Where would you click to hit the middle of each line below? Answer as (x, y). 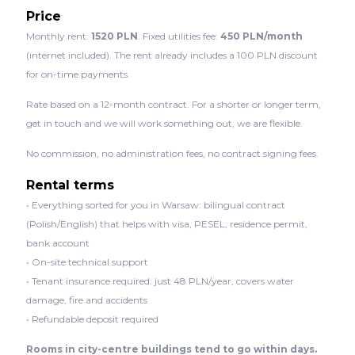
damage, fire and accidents (86, 300)
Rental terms (70, 185)
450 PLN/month (261, 36)
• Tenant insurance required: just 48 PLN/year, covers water (160, 281)
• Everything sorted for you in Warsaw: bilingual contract (155, 204)
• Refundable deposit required (92, 319)
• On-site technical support (87, 261)
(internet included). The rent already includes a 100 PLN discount (172, 55)
